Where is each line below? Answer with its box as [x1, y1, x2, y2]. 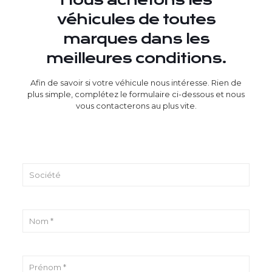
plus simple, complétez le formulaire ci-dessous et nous [27, 89, 245, 99]
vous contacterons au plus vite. [75, 101, 197, 110]
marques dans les [63, 30, 209, 47]
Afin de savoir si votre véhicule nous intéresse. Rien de [30, 78, 242, 87]
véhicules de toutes [56, 11, 216, 28]
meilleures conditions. [46, 50, 226, 67]
